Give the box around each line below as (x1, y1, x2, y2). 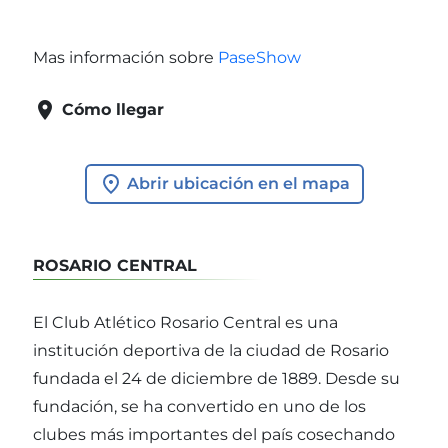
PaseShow (218, 47, 301, 67)
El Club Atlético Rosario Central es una (33, 313, 338, 333)
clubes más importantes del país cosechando (33, 425, 395, 445)
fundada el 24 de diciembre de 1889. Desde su (33, 369, 400, 389)
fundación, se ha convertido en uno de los (33, 397, 366, 417)
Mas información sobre (33, 47, 218, 67)
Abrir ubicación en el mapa (122, 173, 350, 193)
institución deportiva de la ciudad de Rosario (33, 341, 389, 361)
